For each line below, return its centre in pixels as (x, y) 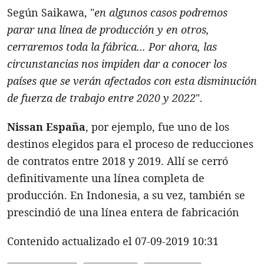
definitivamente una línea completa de (106, 178)
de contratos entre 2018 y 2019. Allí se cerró (118, 161)
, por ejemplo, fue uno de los (157, 126)
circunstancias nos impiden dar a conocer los (117, 63)
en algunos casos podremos (161, 12)
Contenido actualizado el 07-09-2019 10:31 (113, 241)
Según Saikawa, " (51, 12)
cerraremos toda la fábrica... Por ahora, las (112, 46)
